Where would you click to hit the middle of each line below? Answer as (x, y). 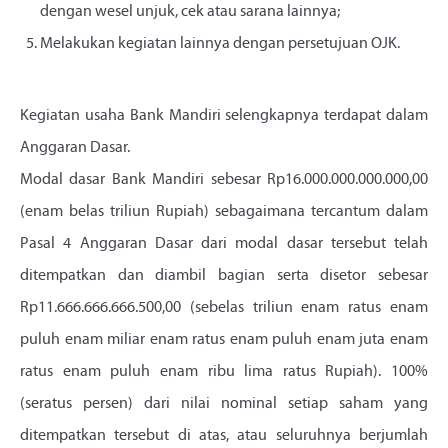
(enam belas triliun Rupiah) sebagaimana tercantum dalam (224, 212)
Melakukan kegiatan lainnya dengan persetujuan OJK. (223, 44)
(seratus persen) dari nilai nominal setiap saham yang (224, 404)
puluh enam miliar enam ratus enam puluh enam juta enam (224, 340)
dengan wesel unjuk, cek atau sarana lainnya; (190, 12)
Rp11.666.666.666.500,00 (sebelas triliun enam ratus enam (224, 308)
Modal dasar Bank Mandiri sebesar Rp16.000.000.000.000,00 (224, 180)
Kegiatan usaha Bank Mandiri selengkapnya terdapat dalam (224, 116)
